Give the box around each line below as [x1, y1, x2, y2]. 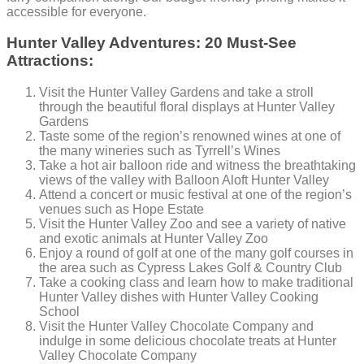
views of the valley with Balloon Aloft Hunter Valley [39, 173, 329, 188]
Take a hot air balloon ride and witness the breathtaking [39, 158, 356, 173]
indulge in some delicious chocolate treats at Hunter [39, 334, 336, 349]
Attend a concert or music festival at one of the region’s [39, 188, 352, 202]
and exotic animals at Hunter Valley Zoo [39, 232, 268, 246]
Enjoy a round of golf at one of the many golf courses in [39, 246, 353, 261]
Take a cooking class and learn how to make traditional [39, 275, 353, 290]
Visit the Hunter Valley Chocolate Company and [39, 319, 314, 334]
